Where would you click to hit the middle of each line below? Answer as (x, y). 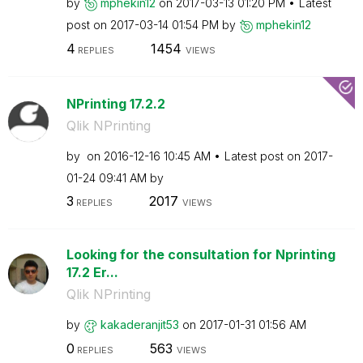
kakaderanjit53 (139, 325)
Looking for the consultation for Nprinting (201, 254)
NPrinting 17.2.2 (115, 103)
